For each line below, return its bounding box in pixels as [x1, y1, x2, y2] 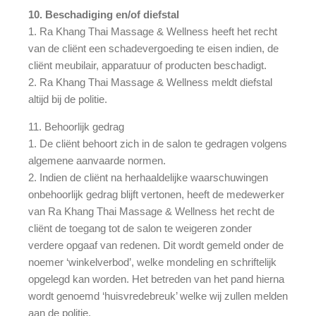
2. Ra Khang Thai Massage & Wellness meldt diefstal [28, 75, 272, 88]
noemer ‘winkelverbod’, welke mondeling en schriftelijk [28, 255, 276, 268]
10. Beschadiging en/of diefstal [28, 8, 179, 20]
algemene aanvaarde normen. [28, 154, 166, 166]
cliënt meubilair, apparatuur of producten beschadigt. [28, 59, 267, 71]
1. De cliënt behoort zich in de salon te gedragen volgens [28, 137, 287, 150]
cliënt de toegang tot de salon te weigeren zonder [28, 221, 252, 234]
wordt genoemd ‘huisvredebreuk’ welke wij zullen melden [28, 289, 288, 302]
